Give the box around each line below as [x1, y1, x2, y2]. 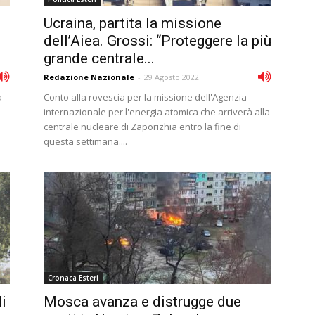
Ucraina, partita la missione [44, 15, 221, 32]
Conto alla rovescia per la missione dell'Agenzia [44, 91, 247, 103]
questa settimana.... [44, 135, 127, 148]
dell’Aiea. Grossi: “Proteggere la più [44, 32, 271, 49]
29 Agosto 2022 [144, 72, 199, 82]
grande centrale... [44, 50, 155, 67]
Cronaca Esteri [48, 273, 98, 283]
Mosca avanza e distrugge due [44, 293, 241, 310]
